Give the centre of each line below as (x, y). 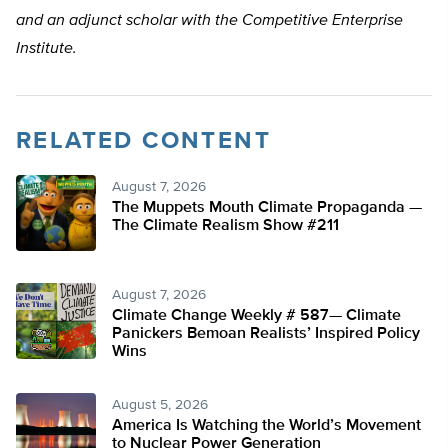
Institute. (46, 49)
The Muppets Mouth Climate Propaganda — (267, 208)
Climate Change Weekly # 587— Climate (256, 316)
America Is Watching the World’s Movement (266, 426)
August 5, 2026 (160, 405)
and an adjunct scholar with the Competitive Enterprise (209, 21)
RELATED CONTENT (143, 141)
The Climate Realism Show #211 (225, 226)
